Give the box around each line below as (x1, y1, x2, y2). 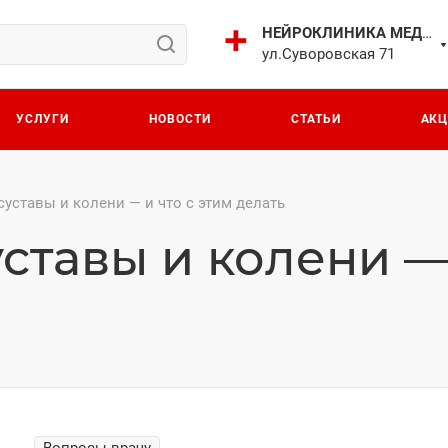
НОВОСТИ (149, 111, 211, 126)
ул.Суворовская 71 (261, 45, 395, 63)
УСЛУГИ (16, 111, 70, 126)
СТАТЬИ (290, 111, 341, 126)
